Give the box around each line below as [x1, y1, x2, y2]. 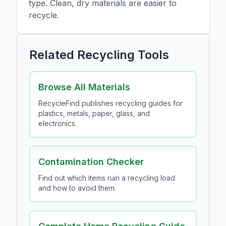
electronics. [38, 119, 77, 128]
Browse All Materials [38, 82, 130, 92]
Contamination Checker [38, 156, 144, 167]
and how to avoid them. [38, 184, 116, 192]
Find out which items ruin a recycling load [38, 174, 175, 182]
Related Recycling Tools [29, 47, 169, 62]
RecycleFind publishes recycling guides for [38, 99, 183, 107]
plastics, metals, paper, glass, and [38, 109, 150, 118]
